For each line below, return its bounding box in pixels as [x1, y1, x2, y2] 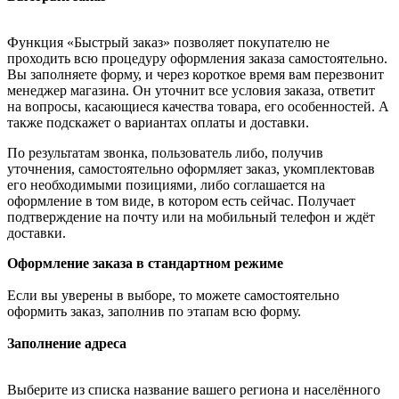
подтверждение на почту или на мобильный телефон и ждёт [7, 208, 375, 224]
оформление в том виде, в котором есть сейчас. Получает [7, 192, 355, 208]
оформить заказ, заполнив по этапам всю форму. [7, 303, 301, 319]
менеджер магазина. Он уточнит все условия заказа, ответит [7, 82, 375, 98]
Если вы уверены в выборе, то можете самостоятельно [7, 287, 339, 303]
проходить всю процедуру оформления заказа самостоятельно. [7, 50, 387, 66]
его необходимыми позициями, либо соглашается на [7, 176, 325, 192]
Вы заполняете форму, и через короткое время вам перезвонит [7, 66, 384, 82]
